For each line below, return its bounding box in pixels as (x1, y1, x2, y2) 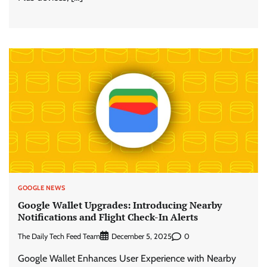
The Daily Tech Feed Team (18, 231, 100, 241)
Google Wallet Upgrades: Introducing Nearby (18, 198, 222, 212)
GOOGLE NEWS (18, 184, 66, 193)
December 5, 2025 (111, 232, 172, 241)
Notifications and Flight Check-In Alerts (18, 210, 198, 223)
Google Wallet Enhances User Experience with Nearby (18, 253, 236, 265)
